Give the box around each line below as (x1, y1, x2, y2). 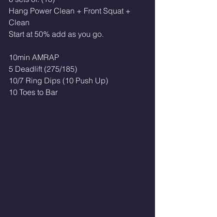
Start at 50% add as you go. (9, 29, 106, 39)
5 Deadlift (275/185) (9, 64, 77, 74)
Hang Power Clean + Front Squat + (9, 6, 133, 15)
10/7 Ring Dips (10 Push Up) (9, 76, 108, 85)
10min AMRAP (9, 52, 59, 62)
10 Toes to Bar (9, 87, 58, 97)
